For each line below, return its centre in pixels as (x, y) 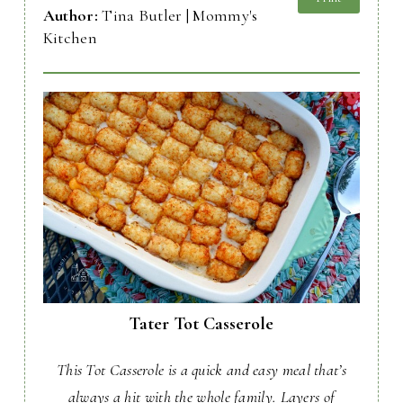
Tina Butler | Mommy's (180, 16)
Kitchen (70, 38)
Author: (72, 16)
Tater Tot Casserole (201, 324)
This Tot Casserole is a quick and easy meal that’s (201, 370)
